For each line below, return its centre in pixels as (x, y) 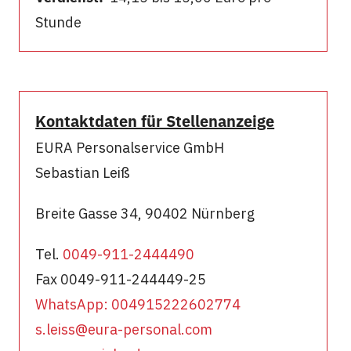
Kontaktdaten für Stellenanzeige (155, 121)
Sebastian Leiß (83, 173)
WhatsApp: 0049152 (104, 304)
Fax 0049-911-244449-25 (121, 279)
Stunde (59, 22)
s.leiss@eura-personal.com (124, 329)
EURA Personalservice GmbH (130, 148)
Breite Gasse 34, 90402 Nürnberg (145, 213)
